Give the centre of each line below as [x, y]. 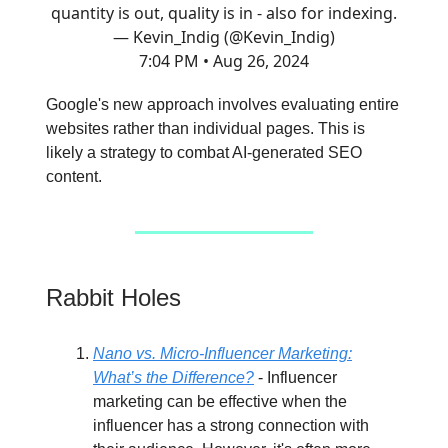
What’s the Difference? [173, 377]
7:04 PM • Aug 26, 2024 [224, 61]
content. [74, 176]
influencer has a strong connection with [231, 425]
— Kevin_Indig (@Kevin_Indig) [224, 37]
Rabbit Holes [113, 297]
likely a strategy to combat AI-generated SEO [204, 152]
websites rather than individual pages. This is [205, 128]
